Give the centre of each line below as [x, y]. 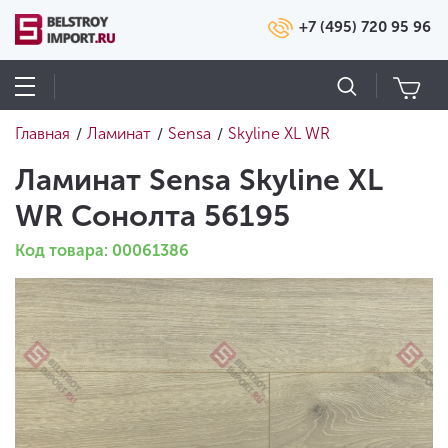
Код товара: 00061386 [102, 250]
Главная [42, 133]
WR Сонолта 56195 [152, 216]
